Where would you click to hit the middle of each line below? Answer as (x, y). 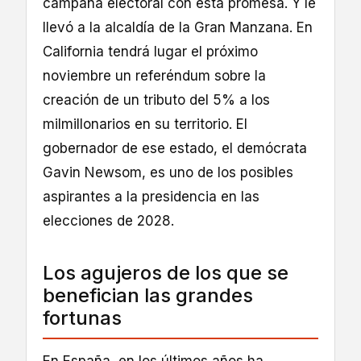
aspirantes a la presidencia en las (151, 197)
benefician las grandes (148, 296)
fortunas (82, 318)
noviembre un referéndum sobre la (154, 76)
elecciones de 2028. (108, 221)
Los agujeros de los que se (166, 273)
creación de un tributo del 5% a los (156, 100)
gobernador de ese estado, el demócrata (175, 149)
